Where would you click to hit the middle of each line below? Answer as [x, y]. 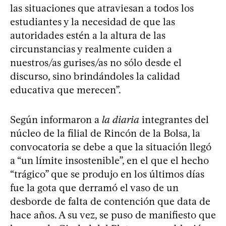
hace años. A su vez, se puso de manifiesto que [113, 215]
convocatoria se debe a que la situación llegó [111, 147]
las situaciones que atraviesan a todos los [102, 8]
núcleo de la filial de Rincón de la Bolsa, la [105, 133]
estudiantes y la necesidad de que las [93, 21]
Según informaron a [56, 119]
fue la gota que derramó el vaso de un [94, 187]
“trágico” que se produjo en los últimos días [107, 174]
